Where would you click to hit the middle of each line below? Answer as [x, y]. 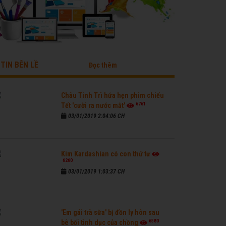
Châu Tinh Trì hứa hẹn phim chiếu [112, 95]
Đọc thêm [103, 65]
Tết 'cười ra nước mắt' [93, 105]
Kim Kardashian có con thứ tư [106, 154]
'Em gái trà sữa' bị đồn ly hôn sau [110, 212]
